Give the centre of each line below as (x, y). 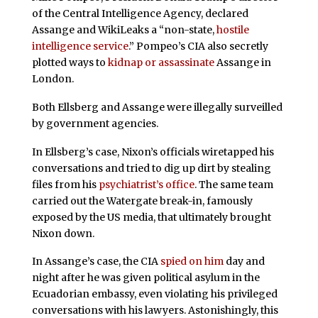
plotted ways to (70, 62)
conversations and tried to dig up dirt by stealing (151, 168)
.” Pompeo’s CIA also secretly (198, 46)
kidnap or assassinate (161, 62)
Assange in (242, 62)
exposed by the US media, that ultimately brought (151, 217)
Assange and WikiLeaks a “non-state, (124, 29)
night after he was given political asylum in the (146, 278)
